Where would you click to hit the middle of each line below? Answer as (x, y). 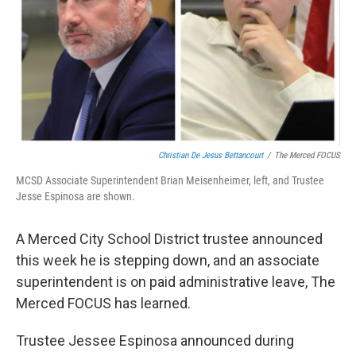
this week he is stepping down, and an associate (168, 260)
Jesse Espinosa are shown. (75, 196)
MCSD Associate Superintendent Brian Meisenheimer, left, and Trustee (170, 180)
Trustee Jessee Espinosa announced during (155, 340)
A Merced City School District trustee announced (169, 238)
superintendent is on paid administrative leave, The (176, 281)
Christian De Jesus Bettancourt (211, 155)
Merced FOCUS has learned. (103, 303)
